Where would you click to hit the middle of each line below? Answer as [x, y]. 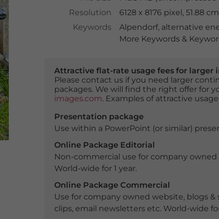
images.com [78, 99]
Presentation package [99, 117]
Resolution [90, 12]
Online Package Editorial [104, 145]
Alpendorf [138, 27]
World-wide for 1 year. [95, 168]
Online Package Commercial [112, 185]
